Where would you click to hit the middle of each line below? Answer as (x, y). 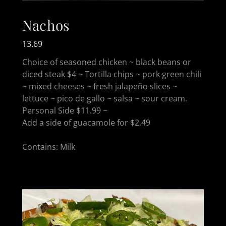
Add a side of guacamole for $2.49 (86, 122)
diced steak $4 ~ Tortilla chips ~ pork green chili (112, 74)
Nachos (46, 25)
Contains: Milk (49, 147)
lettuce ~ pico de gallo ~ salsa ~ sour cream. (105, 98)
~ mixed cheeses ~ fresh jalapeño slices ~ (100, 86)
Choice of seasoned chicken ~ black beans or (107, 62)
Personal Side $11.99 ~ (66, 110)
